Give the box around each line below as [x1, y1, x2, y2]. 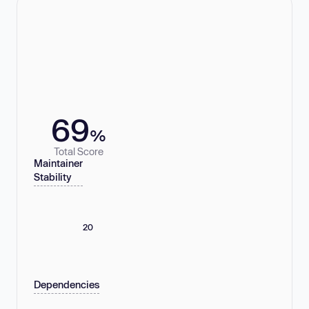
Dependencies [34, 279, 99, 291]
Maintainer [34, 157, 83, 170]
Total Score [54, 145, 103, 157]
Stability [34, 171, 72, 183]
